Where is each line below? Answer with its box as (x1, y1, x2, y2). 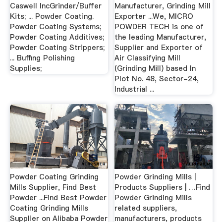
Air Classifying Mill (114, 53, 181, 63)
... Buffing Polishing (9, 53, 75, 63)
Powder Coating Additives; (9, 32, 104, 42)
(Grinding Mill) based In (114, 63, 196, 73)
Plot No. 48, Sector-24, (114, 73, 199, 84)
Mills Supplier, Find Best (9, 182, 96, 192)
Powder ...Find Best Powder (9, 192, 107, 203)
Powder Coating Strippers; (9, 42, 105, 53)
